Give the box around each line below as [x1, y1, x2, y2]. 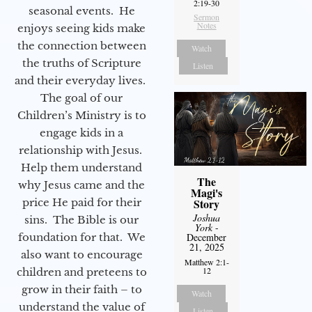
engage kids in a [40, 126, 123, 140]
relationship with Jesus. [18, 143, 145, 157]
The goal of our [40, 91, 123, 105]
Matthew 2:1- [184, 256, 229, 267]
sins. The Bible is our [24, 213, 139, 227]
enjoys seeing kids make [17, 22, 146, 36]
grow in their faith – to [21, 283, 142, 297]
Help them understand [21, 161, 142, 175]
